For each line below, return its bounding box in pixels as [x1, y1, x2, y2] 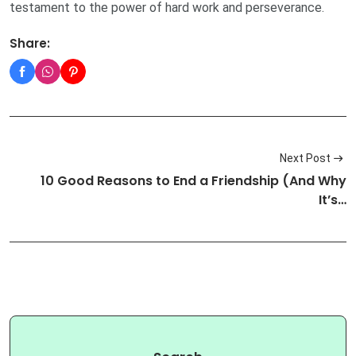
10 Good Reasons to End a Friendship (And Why [41, 171, 346, 190]
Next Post [280, 152, 331, 165]
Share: [10, 35, 50, 52]
